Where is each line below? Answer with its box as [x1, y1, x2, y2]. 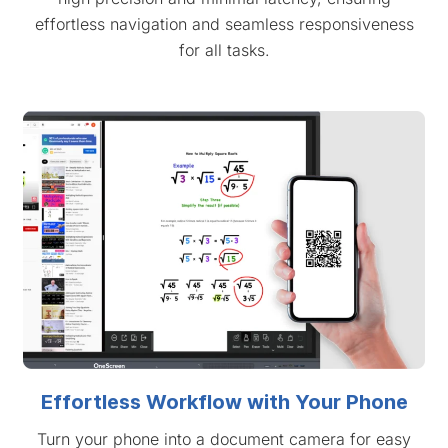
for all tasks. [178, 39, 270, 60]
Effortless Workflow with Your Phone [40, 389, 408, 414]
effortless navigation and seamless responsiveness [34, 13, 414, 34]
